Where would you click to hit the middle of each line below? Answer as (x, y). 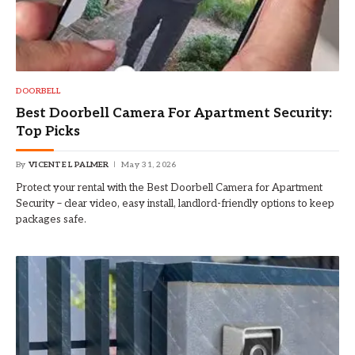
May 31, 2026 (149, 165)
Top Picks (48, 132)
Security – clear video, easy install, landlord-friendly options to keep (175, 204)
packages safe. (51, 220)
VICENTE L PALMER (69, 165)
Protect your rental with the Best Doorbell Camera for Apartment (169, 188)
